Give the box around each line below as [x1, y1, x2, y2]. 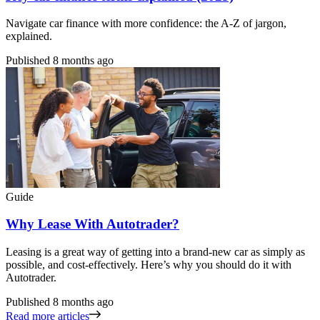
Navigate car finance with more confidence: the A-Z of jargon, [6, 17, 286, 30]
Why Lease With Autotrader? [6, 216, 179, 232]
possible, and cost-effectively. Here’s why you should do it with [6, 259, 291, 271]
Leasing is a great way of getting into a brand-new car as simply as [6, 246, 305, 259]
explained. [6, 30, 52, 43]
